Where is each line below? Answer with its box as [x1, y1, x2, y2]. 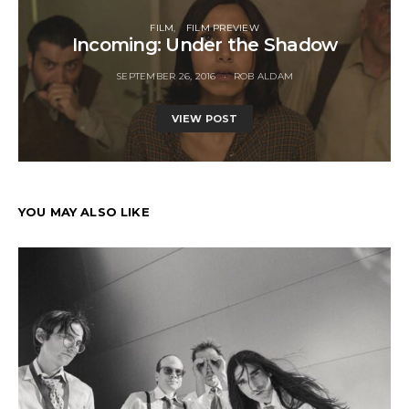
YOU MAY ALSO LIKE [18, 204, 150, 219]
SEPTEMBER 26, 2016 [116, 69, 216, 82]
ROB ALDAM [233, 69, 293, 82]
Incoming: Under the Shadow [71, 33, 338, 56]
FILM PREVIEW [185, 21, 259, 34]
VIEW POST [171, 111, 238, 125]
